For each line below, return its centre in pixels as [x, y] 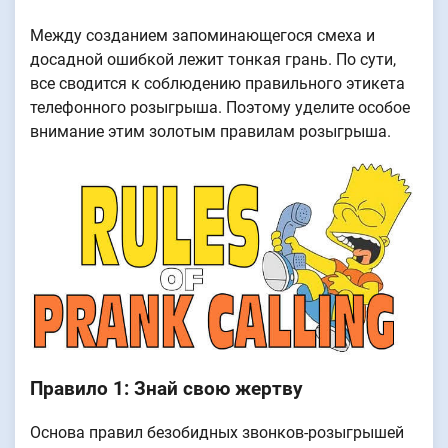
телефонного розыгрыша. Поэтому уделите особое [220, 107]
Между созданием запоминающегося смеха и [202, 35]
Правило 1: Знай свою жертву [166, 388]
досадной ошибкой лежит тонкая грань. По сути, [213, 59]
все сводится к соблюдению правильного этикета [217, 83]
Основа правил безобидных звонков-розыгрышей [217, 433]
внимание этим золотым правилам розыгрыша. [210, 131]
